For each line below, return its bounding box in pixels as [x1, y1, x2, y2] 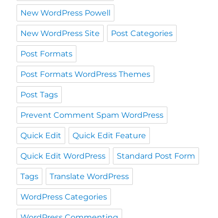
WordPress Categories [20, 192, 108, 202]
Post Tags [20, 90, 58, 100]
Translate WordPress [50, 172, 129, 182]
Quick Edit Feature [73, 131, 146, 141]
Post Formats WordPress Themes [20, 70, 151, 79]
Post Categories [111, 29, 173, 38]
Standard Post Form [117, 151, 196, 161]
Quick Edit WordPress [20, 151, 106, 161]
